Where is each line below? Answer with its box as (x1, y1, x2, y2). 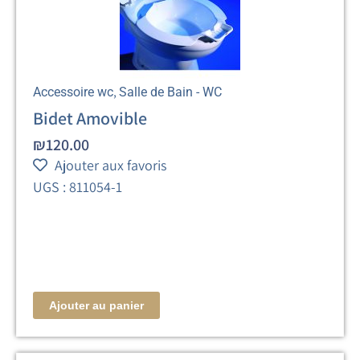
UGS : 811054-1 (33, 177, 123, 196)
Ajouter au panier (49, 298, 145, 312)
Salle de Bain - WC (119, 84, 223, 100)
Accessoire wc (33, 84, 114, 100)
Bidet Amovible (33, 106, 148, 129)
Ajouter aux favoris (55, 155, 167, 174)
